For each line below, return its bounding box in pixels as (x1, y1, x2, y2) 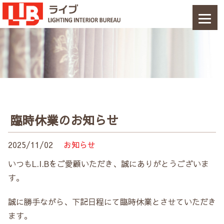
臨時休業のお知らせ (10, 111, 118, 128)
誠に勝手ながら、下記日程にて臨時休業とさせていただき (8, 195, 216, 207)
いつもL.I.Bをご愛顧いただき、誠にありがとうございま (8, 157, 209, 169)
